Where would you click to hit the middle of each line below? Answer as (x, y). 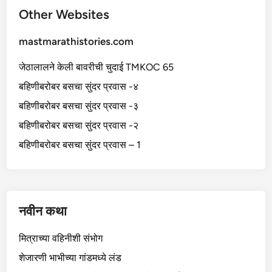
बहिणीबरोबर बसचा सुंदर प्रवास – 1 (80, 144)
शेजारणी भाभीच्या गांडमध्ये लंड (70, 257)
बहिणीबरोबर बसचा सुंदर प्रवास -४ (79, 86)
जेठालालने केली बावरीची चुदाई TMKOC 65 (97, 67)
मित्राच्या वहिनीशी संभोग (61, 238)
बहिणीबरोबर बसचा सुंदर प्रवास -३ (79, 106)
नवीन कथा (43, 211)
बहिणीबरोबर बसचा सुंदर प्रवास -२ (79, 125)
